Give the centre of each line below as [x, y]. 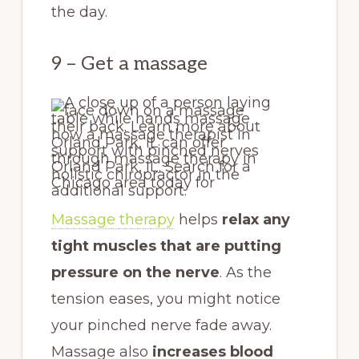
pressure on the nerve [135, 273]
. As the [245, 273]
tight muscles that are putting [166, 246]
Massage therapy [113, 220]
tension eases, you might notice [165, 299]
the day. [79, 12]
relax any [256, 220]
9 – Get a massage [129, 63]
